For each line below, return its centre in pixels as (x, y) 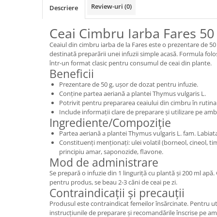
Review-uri (108, 6)
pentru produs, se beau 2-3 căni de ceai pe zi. (113, 182)
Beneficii (72, 73)
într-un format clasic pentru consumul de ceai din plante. (131, 63)
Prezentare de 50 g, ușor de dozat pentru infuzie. (129, 84)
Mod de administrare (104, 162)
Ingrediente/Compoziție (110, 122)
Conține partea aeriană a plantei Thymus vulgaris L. (132, 93)
